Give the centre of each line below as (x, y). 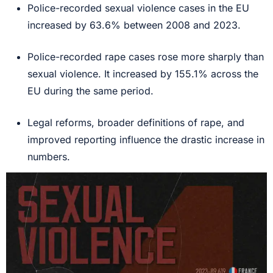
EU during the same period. (90, 91)
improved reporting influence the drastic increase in (146, 140)
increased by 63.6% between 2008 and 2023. (134, 25)
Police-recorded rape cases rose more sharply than (146, 57)
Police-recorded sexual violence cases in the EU (138, 8)
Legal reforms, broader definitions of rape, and (136, 122)
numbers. (49, 157)
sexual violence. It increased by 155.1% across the (143, 74)
